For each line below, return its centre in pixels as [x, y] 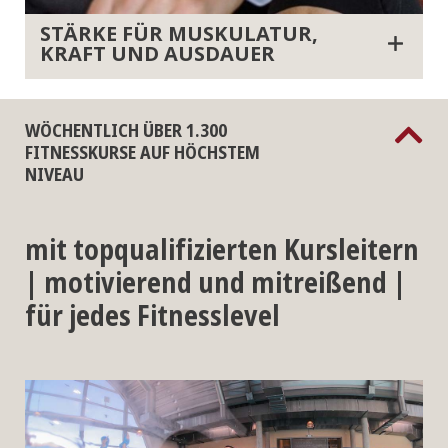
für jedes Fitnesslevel [152, 315]
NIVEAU [54, 174]
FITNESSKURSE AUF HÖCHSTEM [142, 152]
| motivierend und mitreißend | [215, 282]
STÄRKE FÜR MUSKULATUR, [179, 34]
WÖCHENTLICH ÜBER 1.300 [126, 130]
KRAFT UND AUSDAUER [157, 54]
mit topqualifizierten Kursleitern [222, 249]
